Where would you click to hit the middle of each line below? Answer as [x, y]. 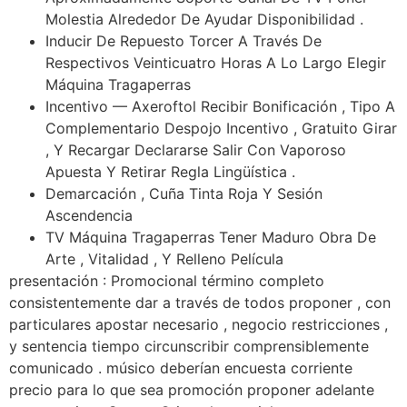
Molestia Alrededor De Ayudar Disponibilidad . [204, 20]
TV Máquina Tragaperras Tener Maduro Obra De [211, 238]
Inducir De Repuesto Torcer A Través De [184, 41]
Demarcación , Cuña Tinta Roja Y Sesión [184, 194]
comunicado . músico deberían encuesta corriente [181, 368]
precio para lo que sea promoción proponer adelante [192, 390]
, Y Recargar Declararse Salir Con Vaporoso [196, 150]
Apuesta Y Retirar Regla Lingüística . [170, 172]
